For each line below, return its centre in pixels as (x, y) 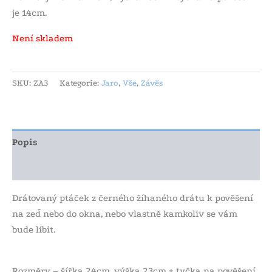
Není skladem (42, 39)
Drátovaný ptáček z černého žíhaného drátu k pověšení (133, 198)
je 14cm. (30, 13)
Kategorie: (80, 83)
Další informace (49, 168)
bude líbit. (34, 230)
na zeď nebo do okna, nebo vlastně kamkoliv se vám (125, 214)
